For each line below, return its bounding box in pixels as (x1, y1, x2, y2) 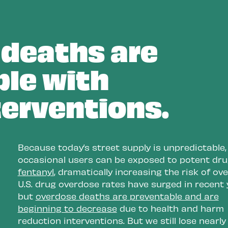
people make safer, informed (53, 3, 179, 14)
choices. (53, 15, 90, 26)
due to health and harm (117, 203, 224, 214)
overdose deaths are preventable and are (35, 191, 219, 202)
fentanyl (17, 166, 54, 177)
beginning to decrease (17, 203, 117, 214)
